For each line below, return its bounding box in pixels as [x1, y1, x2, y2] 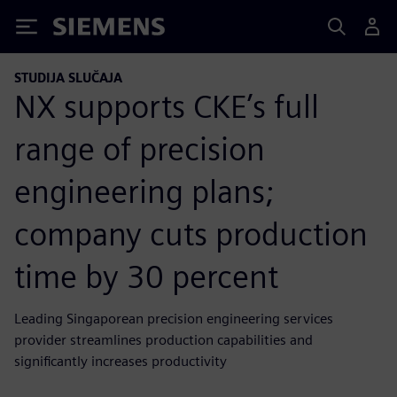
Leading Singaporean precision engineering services [14, 309, 333, 327]
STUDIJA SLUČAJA [14, 70, 122, 85]
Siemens [53, 20, 112, 39]
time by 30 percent [14, 256, 278, 296]
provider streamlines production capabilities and [14, 331, 313, 348]
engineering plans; [14, 171, 274, 211]
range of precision [14, 128, 265, 168]
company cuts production [14, 214, 368, 253]
